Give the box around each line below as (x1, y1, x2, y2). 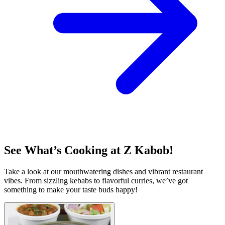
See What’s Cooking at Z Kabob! (4, 144, 173, 157)
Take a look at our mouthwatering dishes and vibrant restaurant (4, 167, 203, 176)
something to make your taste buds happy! (4, 185, 138, 194)
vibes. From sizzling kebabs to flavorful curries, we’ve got (4, 176, 188, 185)
